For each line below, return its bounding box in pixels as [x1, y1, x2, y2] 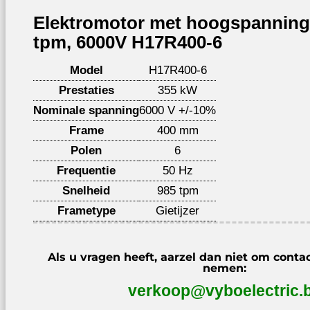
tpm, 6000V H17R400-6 [33, 32, 222, 53]
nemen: [203, 262, 247, 275]
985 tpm [156, 184, 199, 198]
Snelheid [62, 184, 110, 198]
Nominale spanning [33, 104, 139, 118]
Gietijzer [156, 204, 199, 218]
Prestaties [58, 84, 114, 98]
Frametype [57, 204, 116, 218]
